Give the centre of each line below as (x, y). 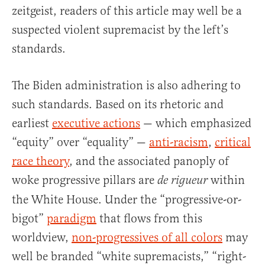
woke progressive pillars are (85, 180)
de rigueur (182, 181)
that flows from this (149, 219)
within (226, 180)
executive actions (96, 124)
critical (233, 143)
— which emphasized (196, 124)
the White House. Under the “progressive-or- (127, 200)
